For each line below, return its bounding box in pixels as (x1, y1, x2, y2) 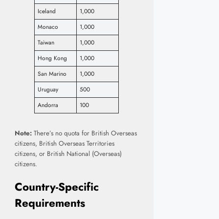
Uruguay (38, 85, 58, 94)
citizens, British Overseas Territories (15, 139, 114, 149)
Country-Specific (15, 178, 99, 195)
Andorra (38, 101, 58, 110)
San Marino (38, 69, 66, 79)
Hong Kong (38, 54, 67, 63)
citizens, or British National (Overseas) (15, 149, 122, 159)
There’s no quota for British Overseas (32, 129, 137, 138)
